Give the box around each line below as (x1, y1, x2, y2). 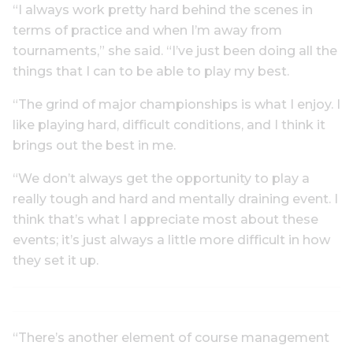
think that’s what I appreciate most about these (13, 212, 318, 227)
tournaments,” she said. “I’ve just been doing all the (13, 43, 337, 58)
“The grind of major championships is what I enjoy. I (13, 97, 340, 112)
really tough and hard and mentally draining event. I (13, 191, 338, 206)
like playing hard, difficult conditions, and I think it (13, 117, 325, 132)
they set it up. (13, 253, 98, 268)
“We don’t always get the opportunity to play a (13, 171, 310, 186)
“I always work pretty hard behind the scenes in (13, 2, 313, 17)
